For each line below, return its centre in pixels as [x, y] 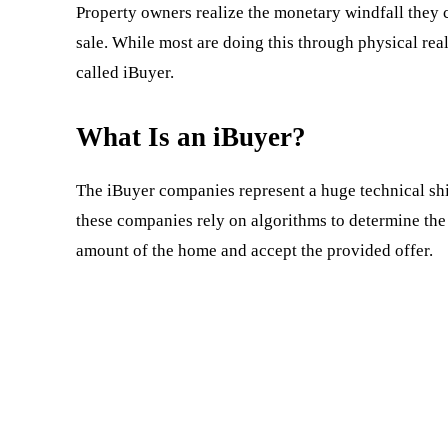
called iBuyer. [125, 72]
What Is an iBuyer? [191, 137]
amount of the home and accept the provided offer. [254, 250]
